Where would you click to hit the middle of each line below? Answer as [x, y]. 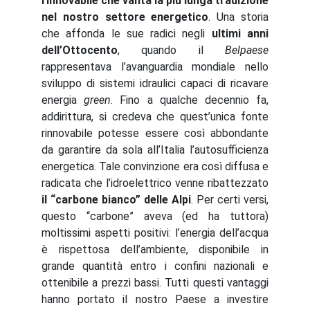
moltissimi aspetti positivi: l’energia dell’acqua [155, 233]
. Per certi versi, [230, 200]
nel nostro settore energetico [125, 17]
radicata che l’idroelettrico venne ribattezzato [155, 183]
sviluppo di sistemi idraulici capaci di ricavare [155, 83]
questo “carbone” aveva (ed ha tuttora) [155, 216]
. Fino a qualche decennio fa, [190, 100]
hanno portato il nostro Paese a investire [155, 299]
